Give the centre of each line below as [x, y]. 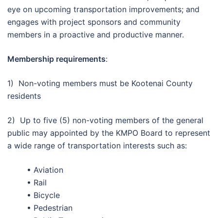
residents [24, 96]
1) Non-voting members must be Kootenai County [100, 83]
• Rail [37, 182]
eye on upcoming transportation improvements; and [103, 9]
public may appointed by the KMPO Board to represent [109, 133]
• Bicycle [43, 195]
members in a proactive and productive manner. [96, 35]
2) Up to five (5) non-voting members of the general [105, 120]
